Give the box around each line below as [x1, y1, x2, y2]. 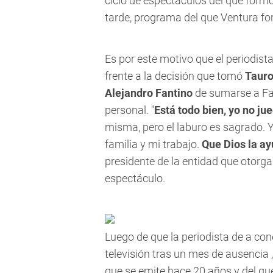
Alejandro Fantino [105, 87, 193, 100]
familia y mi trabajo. [105, 138, 202, 151]
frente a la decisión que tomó [105, 69, 245, 83]
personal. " [105, 104, 154, 117]
